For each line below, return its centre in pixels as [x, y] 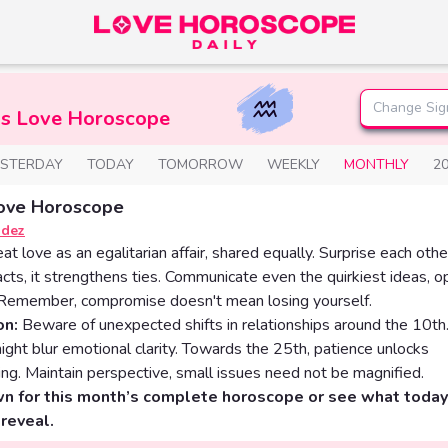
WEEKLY [293, 164]
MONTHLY [376, 164]
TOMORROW [200, 164]
